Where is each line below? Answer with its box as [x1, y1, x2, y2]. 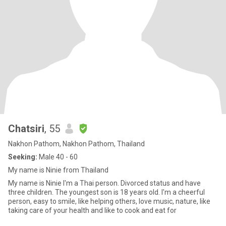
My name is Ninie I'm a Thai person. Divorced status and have [8, 179, 201, 187]
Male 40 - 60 [37, 153, 78, 161]
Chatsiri [8, 123, 44, 135]
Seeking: [8, 153, 37, 161]
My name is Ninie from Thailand [8, 166, 108, 174]
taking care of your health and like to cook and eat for [8, 206, 177, 214]
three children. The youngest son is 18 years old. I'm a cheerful [8, 188, 205, 196]
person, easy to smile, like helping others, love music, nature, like [8, 197, 210, 205]
